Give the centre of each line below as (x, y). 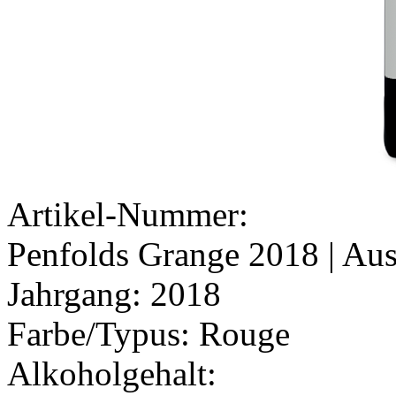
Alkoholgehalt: (112, 374)
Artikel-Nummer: (128, 215)
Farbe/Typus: (103, 334)
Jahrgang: (79, 294)
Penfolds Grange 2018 (163, 255)
